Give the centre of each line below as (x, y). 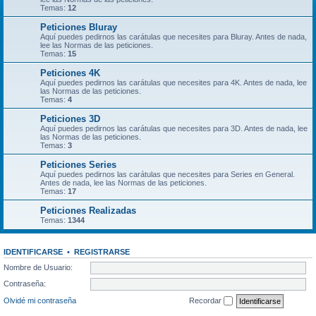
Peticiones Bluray (79, 27)
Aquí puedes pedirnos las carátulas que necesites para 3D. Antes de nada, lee (174, 128)
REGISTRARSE (102, 251)
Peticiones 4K (70, 73)
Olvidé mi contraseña (40, 300)
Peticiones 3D (70, 119)
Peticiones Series (78, 164)
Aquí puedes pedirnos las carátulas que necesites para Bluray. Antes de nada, (174, 36)
